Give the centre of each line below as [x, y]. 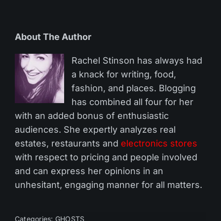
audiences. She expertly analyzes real [95, 129]
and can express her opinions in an [89, 171]
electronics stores [159, 143]
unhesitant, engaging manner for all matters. [109, 184]
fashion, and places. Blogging [134, 88]
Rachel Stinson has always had [137, 60]
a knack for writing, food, [124, 74]
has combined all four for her [132, 102]
